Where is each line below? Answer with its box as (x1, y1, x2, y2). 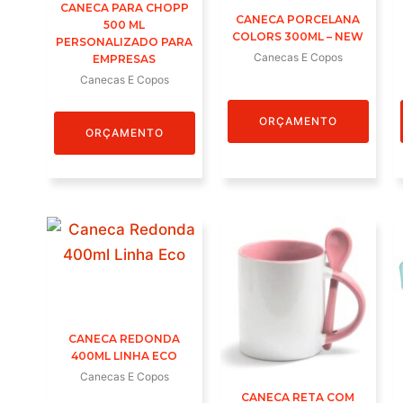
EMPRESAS (93, 52, 157, 67)
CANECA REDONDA (68, 332, 181, 346)
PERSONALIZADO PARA (56, 35, 193, 49)
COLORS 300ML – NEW (232, 29, 364, 43)
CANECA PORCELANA (236, 12, 361, 26)
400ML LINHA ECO (71, 349, 178, 363)
